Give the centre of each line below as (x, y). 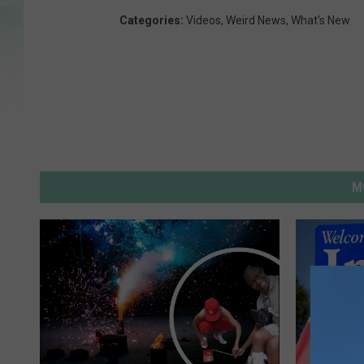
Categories (150, 21)
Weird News (256, 21)
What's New (321, 21)
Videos (204, 21)
